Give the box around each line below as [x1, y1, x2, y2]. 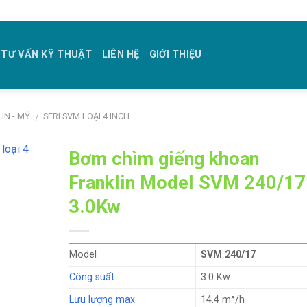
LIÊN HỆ [101, 49, 140, 60]
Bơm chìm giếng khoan [69, 148, 260, 170]
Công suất [69, 271, 115, 283]
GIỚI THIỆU [149, 49, 202, 60]
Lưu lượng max [69, 294, 136, 306]
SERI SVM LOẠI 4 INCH [42, 111, 130, 121]
